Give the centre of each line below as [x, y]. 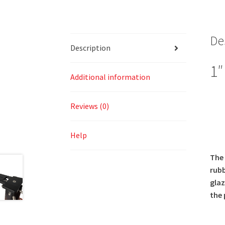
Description [91, 48]
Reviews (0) [90, 106]
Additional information [110, 77]
